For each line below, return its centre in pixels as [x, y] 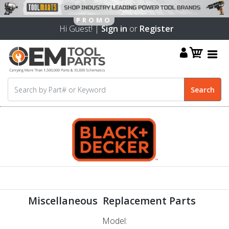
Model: [114, 221]
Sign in [114, 28]
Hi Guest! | [78, 28]
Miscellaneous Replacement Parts [114, 201]
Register [157, 28]
